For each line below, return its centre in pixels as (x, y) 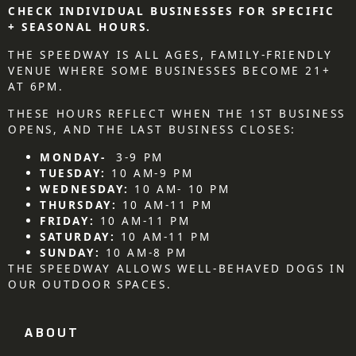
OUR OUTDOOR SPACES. (90, 284)
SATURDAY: (78, 236)
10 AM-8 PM (144, 252)
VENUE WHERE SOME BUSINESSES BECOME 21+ (170, 70)
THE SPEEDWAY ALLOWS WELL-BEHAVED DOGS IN (177, 268)
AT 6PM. (36, 86)
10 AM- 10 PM (180, 188)
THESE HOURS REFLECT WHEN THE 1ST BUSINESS (177, 114)
